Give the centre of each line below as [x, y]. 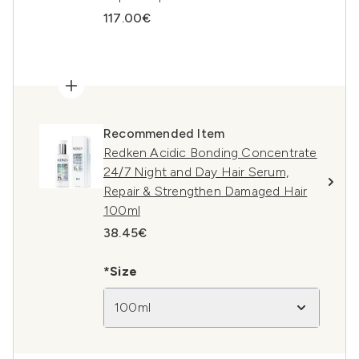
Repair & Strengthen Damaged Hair [206, 191]
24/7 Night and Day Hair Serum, [196, 172]
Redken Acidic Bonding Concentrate [210, 153]
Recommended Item [164, 133]
